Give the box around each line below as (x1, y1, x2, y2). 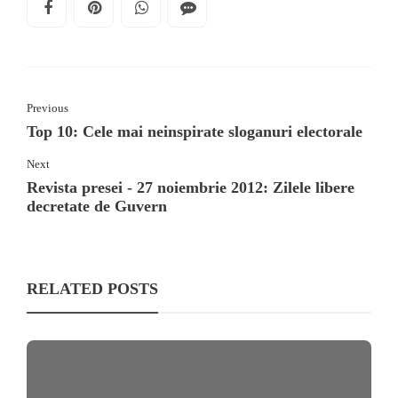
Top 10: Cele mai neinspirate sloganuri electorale (27, 122, 362, 140)
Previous (27, 100, 68, 115)
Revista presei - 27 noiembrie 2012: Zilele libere (27, 178, 354, 196)
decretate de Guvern (27, 196, 167, 215)
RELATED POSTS (27, 279, 158, 298)
